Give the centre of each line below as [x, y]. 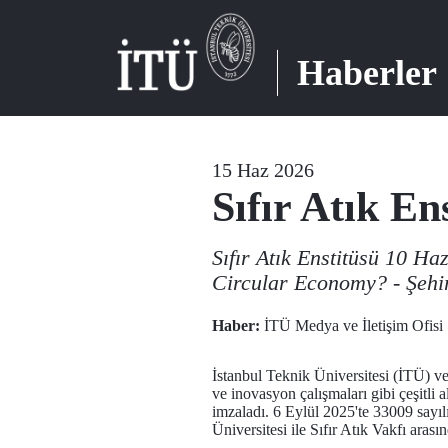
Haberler [367, 73]
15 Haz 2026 [263, 170]
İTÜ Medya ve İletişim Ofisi [351, 325]
